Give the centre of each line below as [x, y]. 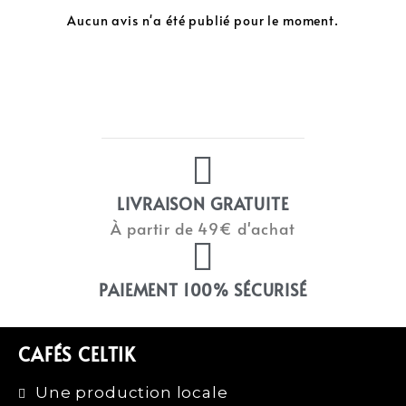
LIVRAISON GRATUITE [203, 203]
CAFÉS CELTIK [77, 354]
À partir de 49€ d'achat [203, 228]
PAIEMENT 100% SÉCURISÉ [203, 289]
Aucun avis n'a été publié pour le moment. [203, 20]
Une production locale [132, 392]
